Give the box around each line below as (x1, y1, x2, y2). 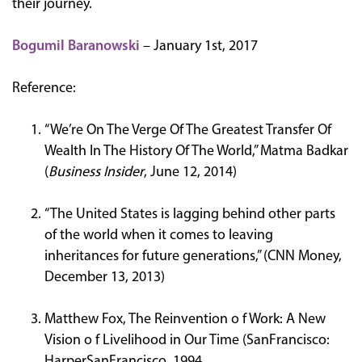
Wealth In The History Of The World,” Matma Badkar (44, 143, 348, 159)
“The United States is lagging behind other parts (44, 206, 335, 222)
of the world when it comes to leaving (44, 227, 273, 243)
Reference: (12, 80, 76, 96)
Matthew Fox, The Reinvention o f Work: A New (44, 311, 326, 327)
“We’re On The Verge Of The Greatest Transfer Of (44, 122, 331, 138)
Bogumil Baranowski (12, 38, 140, 54)
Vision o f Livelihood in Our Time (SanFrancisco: (44, 332, 330, 348)
